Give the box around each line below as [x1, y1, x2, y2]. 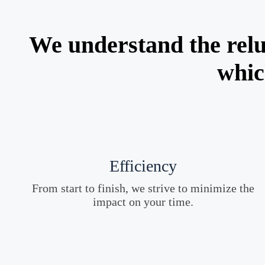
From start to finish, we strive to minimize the [31, 181, 254, 195]
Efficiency [109, 156, 177, 175]
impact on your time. [92, 195, 193, 208]
